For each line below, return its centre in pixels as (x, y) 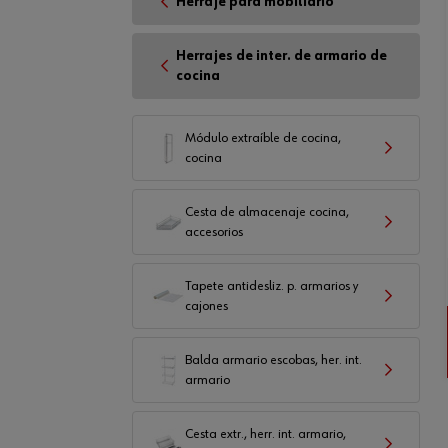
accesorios (214, 232)
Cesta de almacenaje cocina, (267, 212)
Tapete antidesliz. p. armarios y (271, 286)
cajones (206, 306)
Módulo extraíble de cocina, (263, 138)
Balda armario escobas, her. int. (273, 360)
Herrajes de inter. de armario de (281, 56)
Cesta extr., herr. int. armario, (265, 434)
